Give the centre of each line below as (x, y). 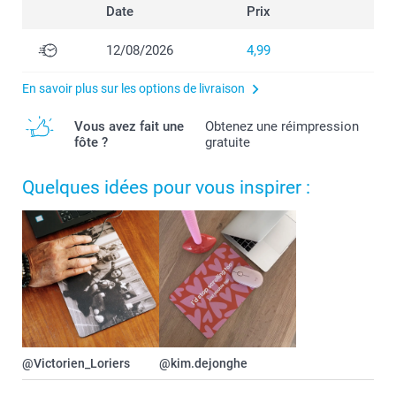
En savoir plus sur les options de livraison (133, 89)
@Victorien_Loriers (76, 364)
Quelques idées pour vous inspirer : (166, 188)
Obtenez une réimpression (282, 127)
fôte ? (91, 143)
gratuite (228, 143)
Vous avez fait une (129, 127)
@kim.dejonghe (203, 364)
